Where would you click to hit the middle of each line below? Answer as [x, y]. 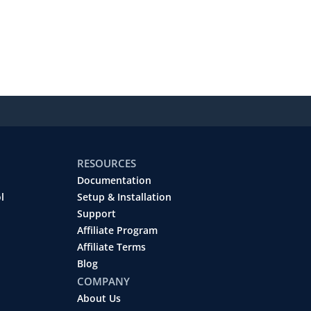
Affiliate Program [117, 230]
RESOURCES [107, 163]
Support [96, 213]
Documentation [114, 180]
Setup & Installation [124, 197]
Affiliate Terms [111, 247]
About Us [99, 298]
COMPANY [103, 281]
